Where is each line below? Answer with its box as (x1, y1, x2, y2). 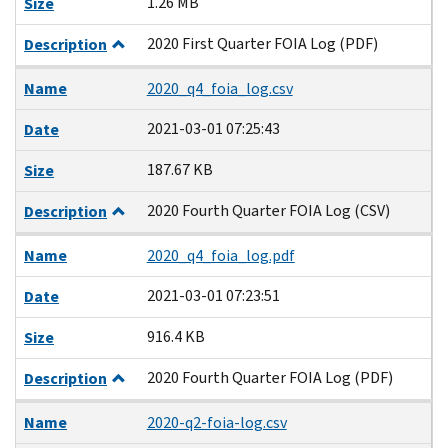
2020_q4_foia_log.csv (146, 77, 293, 99)
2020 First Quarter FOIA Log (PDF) (146, 32, 378, 54)
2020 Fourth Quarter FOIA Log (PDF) (146, 366, 393, 388)
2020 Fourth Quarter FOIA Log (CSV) (146, 199, 390, 221)
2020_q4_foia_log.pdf (146, 244, 295, 266)
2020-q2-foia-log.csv (146, 411, 287, 433)
